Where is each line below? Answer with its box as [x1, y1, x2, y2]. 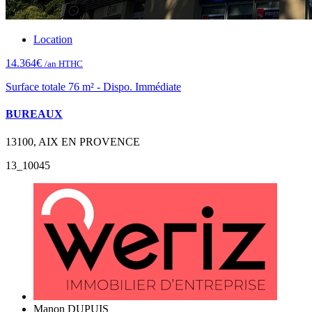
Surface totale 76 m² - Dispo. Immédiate [6, 81, 181, 93]
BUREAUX [6, 108, 63, 120]
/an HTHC [45, 58, 83, 70]
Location [33, 33, 72, 46]
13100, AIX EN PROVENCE [6, 135, 140, 148]
